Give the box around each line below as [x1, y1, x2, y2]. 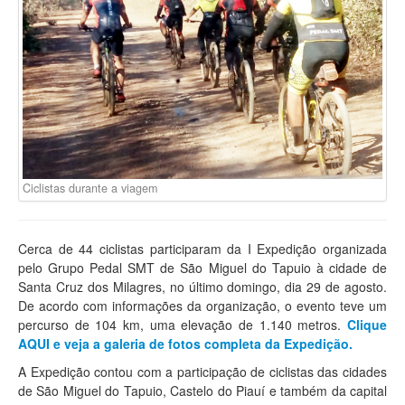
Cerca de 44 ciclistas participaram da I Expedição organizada [18, 239, 387, 258]
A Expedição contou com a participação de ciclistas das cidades [18, 362, 387, 381]
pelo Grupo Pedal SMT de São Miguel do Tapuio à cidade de [18, 258, 387, 277]
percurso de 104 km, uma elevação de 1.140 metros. [18, 315, 347, 334]
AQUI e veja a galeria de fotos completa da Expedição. [18, 334, 353, 353]
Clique [347, 315, 387, 334]
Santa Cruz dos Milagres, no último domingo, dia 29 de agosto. [18, 277, 387, 296]
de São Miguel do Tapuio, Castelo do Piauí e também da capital [18, 381, 387, 400]
